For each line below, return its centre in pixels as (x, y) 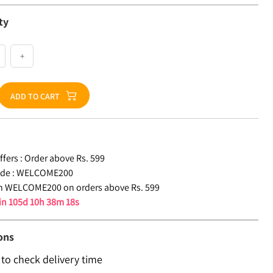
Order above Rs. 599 (65, 158)
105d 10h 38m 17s (44, 202)
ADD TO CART (35, 96)
